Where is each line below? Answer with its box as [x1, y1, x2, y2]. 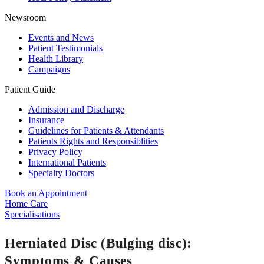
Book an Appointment [5, 188, 87, 199]
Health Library [28, 54, 83, 64]
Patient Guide [5, 84, 55, 95]
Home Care [5, 199, 48, 209]
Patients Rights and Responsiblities [28, 136, 158, 147]
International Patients [28, 157, 106, 168]
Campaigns [28, 64, 70, 75]
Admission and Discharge [28, 104, 124, 115]
